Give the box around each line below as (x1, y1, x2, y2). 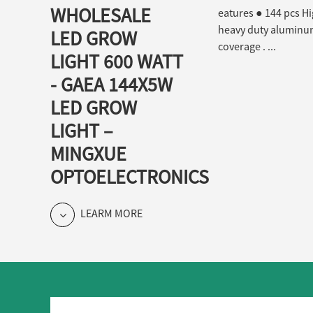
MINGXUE (50, 140, 126, 166)
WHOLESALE (50, 2, 151, 28)
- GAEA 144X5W (50, 71, 173, 97)
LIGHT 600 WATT (50, 48, 183, 74)
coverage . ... (218, 38, 276, 53)
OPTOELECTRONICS (50, 163, 209, 189)
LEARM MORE (78, 205, 143, 220)
